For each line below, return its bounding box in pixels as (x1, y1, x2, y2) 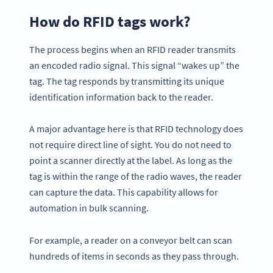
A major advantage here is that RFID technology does (29, 122, 243, 135)
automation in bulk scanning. (29, 202, 151, 214)
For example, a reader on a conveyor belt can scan (29, 234, 232, 247)
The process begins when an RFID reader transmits (29, 43, 236, 55)
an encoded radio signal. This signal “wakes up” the (29, 58, 239, 71)
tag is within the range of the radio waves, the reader (29, 170, 242, 183)
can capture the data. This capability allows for (29, 186, 218, 199)
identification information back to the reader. (29, 90, 213, 103)
